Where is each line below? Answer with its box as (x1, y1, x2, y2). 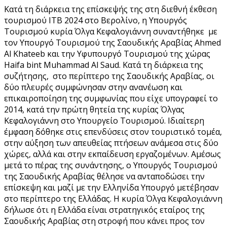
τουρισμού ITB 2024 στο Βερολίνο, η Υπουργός (4, 14, 187, 26)
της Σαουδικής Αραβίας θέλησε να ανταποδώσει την (4, 170, 205, 182)
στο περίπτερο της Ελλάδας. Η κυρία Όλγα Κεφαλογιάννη (4, 193, 222, 204)
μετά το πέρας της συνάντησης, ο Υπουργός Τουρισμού (4, 159, 217, 171)
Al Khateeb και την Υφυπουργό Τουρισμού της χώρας (4, 48, 210, 59)
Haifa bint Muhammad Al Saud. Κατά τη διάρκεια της (4, 59, 203, 70)
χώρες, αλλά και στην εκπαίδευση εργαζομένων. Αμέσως (4, 148, 221, 160)
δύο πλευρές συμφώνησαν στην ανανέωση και (4, 81, 182, 93)
